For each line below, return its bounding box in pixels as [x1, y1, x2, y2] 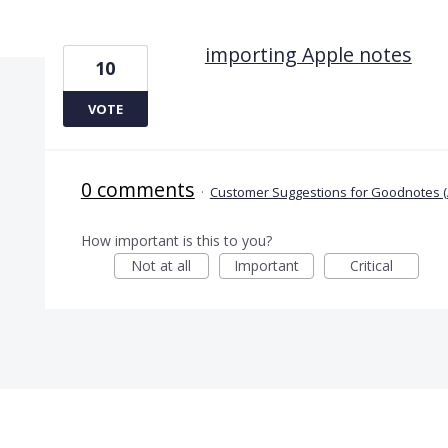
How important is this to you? [80, 230, 272, 250]
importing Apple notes [204, 40, 412, 68]
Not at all [131, 255, 192, 275]
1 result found [43, 14, 150, 37]
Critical [349, 255, 393, 275]
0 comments [80, 175, 195, 203]
